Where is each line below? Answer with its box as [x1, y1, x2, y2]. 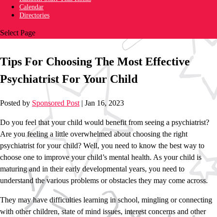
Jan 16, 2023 [85, 99, 124, 108]
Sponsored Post [32, 99, 79, 108]
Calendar [19, 3, 44, 11]
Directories [19, 11, 49, 19]
